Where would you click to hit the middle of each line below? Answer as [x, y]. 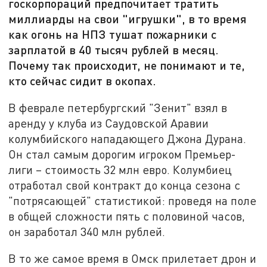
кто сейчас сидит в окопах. [83, 81]
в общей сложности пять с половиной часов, [127, 216]
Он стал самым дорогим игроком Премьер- [122, 154]
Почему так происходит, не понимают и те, [127, 65]
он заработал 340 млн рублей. [87, 231]
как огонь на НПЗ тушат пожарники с [113, 34]
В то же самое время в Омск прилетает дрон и [133, 259]
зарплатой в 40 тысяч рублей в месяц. [114, 50]
